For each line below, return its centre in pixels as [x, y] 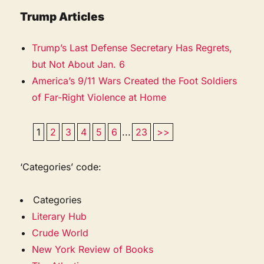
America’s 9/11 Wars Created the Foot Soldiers [135, 80]
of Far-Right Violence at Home [99, 97]
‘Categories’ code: [61, 166]
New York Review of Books [93, 249]
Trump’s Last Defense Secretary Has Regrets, [132, 47]
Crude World [60, 232]
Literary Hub [60, 216]
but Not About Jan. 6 [79, 64]
